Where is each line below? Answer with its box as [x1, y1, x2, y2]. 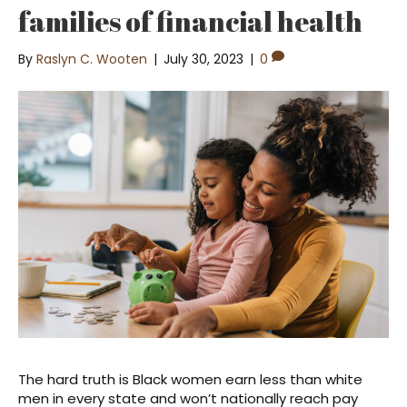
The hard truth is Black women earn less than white [18, 369, 362, 389]
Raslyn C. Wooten [36, 49, 147, 68]
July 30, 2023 [164, 49, 243, 68]
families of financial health [18, 2, 362, 40]
